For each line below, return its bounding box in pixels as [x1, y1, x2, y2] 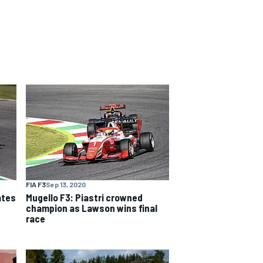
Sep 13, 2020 [46, 180, 86, 188]
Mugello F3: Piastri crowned [26, 191, 143, 203]
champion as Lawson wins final [26, 201, 157, 214]
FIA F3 [26, 180, 46, 188]
